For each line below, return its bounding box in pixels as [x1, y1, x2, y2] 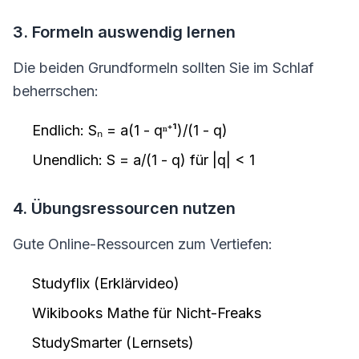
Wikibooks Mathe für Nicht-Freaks [32, 305, 261, 321]
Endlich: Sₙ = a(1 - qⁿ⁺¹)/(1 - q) [32, 122, 228, 139]
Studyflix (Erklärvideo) [32, 275, 179, 292]
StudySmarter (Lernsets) [32, 334, 194, 351]
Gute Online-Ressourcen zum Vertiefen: [13, 236, 272, 252]
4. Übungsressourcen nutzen [13, 199, 236, 218]
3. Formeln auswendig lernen [13, 22, 236, 42]
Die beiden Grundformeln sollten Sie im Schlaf [13, 59, 314, 76]
